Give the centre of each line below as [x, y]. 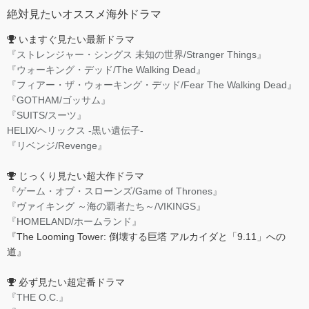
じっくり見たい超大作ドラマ [80, 176]
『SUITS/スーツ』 [47, 115]
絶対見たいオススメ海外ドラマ [84, 14]
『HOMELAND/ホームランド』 [74, 221]
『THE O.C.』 [38, 297]
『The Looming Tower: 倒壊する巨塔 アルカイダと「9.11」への [146, 236]
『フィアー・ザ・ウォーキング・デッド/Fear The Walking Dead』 [152, 84]
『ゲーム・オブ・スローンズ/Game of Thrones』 [114, 191]
